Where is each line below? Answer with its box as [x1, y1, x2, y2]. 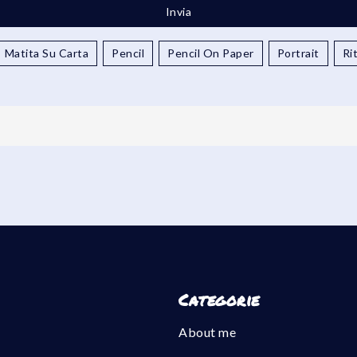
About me [178, 324, 236, 339]
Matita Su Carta [4, 45, 88, 60]
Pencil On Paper [167, 45, 254, 60]
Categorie [178, 288, 260, 311]
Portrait [277, 45, 320, 60]
